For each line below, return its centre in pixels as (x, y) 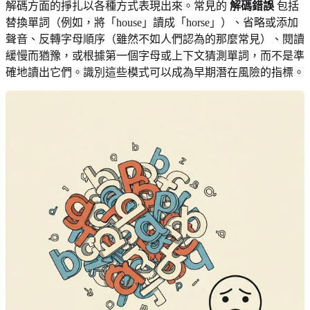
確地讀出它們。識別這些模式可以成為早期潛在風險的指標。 (155, 72)
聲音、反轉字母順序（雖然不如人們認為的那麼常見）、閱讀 (155, 39)
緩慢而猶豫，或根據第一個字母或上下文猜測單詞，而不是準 (155, 55)
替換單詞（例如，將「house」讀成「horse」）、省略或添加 (152, 22)
